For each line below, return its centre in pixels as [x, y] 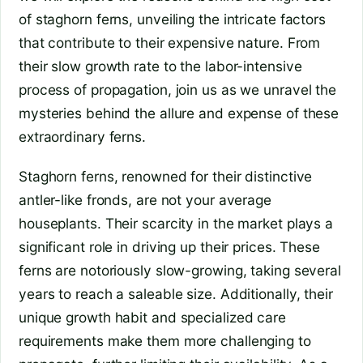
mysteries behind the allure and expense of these [179, 113]
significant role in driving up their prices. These [169, 246]
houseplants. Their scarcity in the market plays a [176, 223]
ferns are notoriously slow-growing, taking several [180, 270]
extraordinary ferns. [82, 137]
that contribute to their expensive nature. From [170, 43]
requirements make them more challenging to [165, 340]
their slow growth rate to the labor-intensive [160, 66]
